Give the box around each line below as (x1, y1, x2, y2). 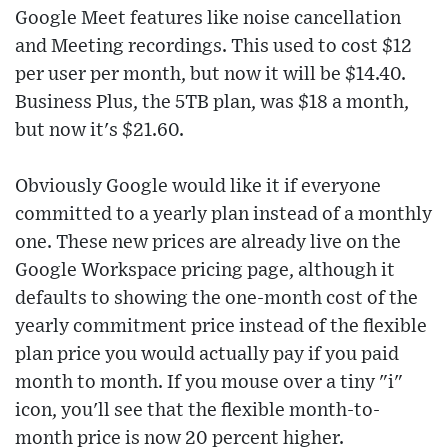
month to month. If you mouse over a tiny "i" (15, 372, 403, 392)
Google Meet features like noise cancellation (15, 8, 401, 28)
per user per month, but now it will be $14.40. (15, 64, 406, 84)
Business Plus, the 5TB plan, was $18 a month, (15, 92, 409, 112)
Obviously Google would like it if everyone (15, 176, 381, 196)
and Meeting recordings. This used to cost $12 (15, 36, 412, 56)
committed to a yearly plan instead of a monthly (15, 204, 432, 224)
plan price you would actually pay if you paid (15, 344, 399, 364)
